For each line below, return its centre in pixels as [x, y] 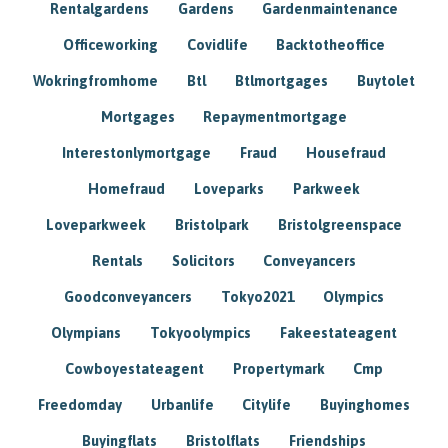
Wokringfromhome [96, 80]
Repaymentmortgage [275, 116]
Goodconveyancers [127, 296]
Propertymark [278, 368]
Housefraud [345, 152]
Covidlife [217, 44]
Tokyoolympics [200, 332]
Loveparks [229, 188]
